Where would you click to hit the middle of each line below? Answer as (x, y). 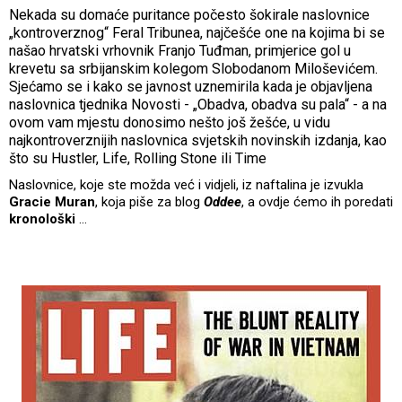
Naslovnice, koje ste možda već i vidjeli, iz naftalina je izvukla (186, 184)
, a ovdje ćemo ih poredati (317, 201)
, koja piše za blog (149, 201)
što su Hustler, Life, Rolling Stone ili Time (138, 158)
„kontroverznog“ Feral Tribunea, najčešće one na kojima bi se (197, 32)
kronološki (42, 218)
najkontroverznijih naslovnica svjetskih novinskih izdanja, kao (198, 140)
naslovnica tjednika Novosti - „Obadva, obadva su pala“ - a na (198, 104)
